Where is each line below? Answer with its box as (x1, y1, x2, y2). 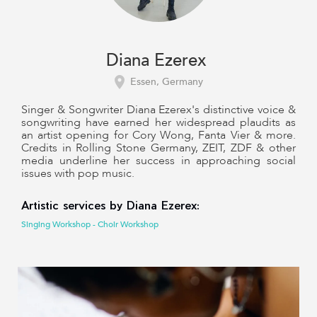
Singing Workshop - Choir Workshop (21, 219, 158, 230)
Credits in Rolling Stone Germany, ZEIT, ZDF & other (21, 140, 296, 156)
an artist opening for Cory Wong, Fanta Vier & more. (21, 127, 296, 143)
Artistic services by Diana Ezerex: (21, 198, 200, 212)
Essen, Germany (129, 75, 203, 88)
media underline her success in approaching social (21, 153, 296, 168)
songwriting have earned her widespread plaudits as (21, 115, 296, 130)
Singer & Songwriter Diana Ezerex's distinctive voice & (21, 102, 296, 117)
